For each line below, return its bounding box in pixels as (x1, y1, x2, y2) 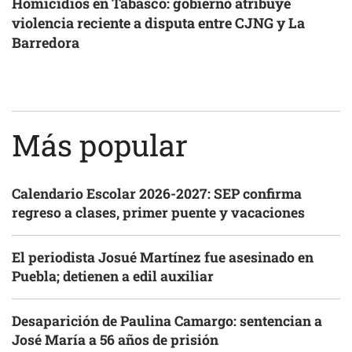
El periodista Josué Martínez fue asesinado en (12, 248, 313, 267)
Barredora (12, 33, 79, 53)
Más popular (12, 125, 188, 165)
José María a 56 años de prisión (12, 331, 218, 350)
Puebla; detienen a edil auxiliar (12, 267, 214, 286)
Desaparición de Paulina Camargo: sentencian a (12, 312, 322, 331)
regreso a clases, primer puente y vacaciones (12, 203, 305, 222)
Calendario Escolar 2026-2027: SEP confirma (12, 185, 302, 203)
